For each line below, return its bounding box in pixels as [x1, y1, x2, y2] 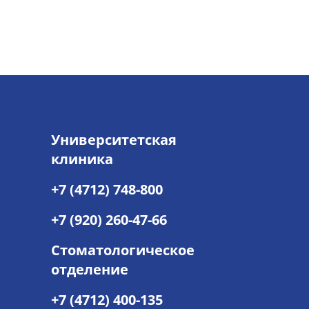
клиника [51, 150, 113, 168]
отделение [51, 260, 128, 279]
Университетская [51, 130, 177, 149]
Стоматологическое [51, 241, 195, 259]
